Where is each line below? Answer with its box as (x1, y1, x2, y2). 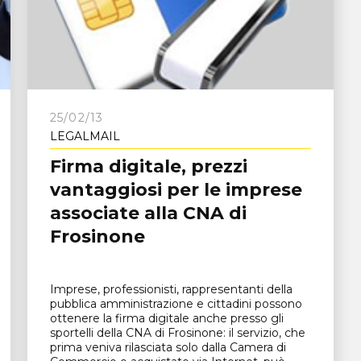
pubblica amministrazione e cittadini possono (49, 297, 302, 312)
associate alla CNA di (49, 202, 247, 224)
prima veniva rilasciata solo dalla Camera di (49, 340, 286, 355)
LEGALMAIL (49, 129, 120, 144)
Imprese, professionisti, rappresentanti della (49, 282, 293, 297)
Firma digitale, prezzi (49, 156, 247, 177)
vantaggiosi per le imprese (49, 179, 302, 201)
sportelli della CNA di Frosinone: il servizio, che (49, 326, 305, 341)
